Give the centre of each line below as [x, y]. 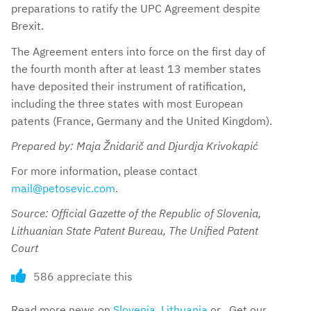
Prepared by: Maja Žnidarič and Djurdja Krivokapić [135, 145]
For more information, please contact [104, 171]
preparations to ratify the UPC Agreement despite [136, 9]
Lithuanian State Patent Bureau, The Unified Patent [135, 231]
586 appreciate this [83, 277]
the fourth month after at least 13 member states [136, 68]
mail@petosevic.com [63, 188]
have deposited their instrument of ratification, [128, 86]
